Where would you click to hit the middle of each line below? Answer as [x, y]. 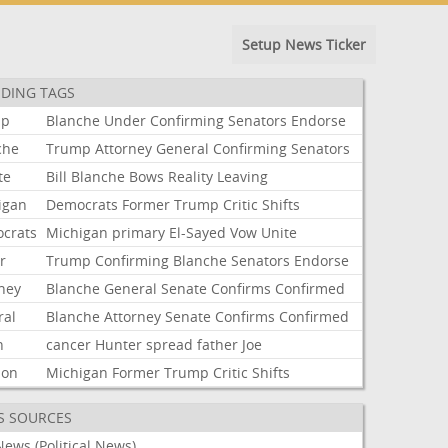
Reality [191, 176]
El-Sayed [198, 232]
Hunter [119, 344]
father [218, 344]
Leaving [243, 176]
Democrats [82, 204]
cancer [69, 344]
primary [139, 232]
